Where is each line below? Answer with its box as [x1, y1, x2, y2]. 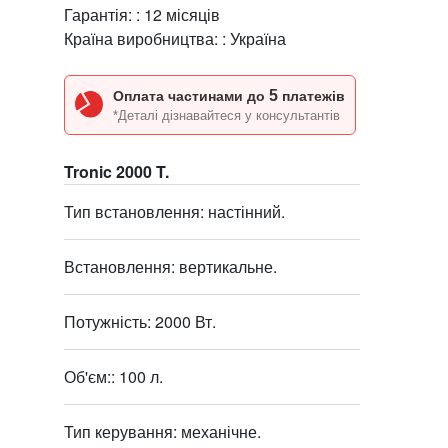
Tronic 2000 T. [64, 160, 169, 183]
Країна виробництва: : [64, 27, 230, 50]
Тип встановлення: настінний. [64, 200, 285, 223]
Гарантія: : [64, 3, 144, 26]
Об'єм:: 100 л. [64, 365, 163, 388]
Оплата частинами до [113, 88, 269, 104]
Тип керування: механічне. [64, 420, 261, 443]
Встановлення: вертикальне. [64, 255, 277, 278]
